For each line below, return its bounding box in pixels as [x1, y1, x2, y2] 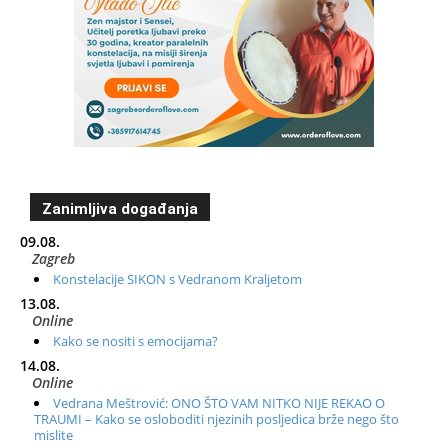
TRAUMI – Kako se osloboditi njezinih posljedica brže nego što [34, 409, 399, 428]
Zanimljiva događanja [42, 199, 198, 218]
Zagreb [32, 248, 75, 268]
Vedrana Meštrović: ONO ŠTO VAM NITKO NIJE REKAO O [53, 393, 385, 412]
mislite [34, 425, 73, 444]
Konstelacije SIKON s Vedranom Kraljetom [53, 269, 302, 288]
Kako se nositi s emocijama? [53, 331, 218, 350]
